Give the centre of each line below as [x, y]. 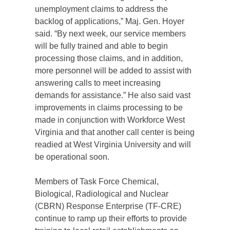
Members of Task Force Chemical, [97, 181]
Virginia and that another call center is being [115, 132]
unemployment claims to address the [101, 9]
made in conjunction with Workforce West [110, 120]
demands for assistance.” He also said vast [113, 95]
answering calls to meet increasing [98, 83]
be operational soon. [72, 157]
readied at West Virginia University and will [113, 145]
